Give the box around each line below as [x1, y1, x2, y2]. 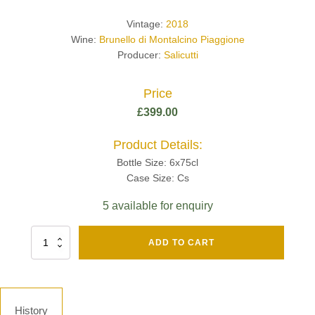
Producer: [117, 49, 164, 60]
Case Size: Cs [126, 172, 189, 184]
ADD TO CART [148, 238, 214, 247]
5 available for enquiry [102, 200, 213, 212]
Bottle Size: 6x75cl [117, 157, 198, 168]
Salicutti [163, 49, 198, 60]
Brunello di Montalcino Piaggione [98, 34, 245, 45]
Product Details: [112, 138, 202, 152]
